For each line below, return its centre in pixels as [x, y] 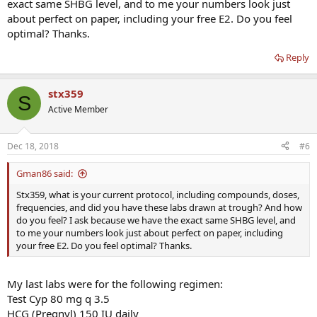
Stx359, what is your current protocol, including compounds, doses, [158, 194]
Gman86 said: [45, 173]
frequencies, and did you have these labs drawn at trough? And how [159, 207]
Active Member [78, 110]
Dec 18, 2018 [33, 146]
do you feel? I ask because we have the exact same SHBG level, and [156, 220]
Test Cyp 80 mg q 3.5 [58, 299]
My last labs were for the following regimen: [115, 284]
